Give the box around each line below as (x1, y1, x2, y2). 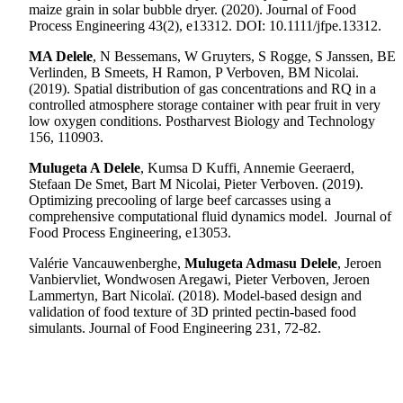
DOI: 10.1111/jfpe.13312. (236, 18, 381, 34)
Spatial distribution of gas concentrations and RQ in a (74, 81, 376, 97)
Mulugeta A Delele (29, 160, 140, 176)
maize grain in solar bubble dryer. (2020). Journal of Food (29, 2, 356, 18)
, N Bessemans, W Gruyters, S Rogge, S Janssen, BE (93, 49, 396, 65)
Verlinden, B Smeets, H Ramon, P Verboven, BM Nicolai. (29, 65, 359, 81)
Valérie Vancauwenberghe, (29, 255, 184, 272)
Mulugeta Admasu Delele (184, 255, 337, 272)
